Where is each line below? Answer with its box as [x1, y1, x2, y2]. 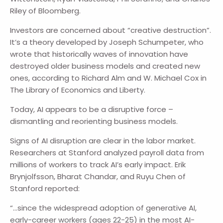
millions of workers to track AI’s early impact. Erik [10, 159, 186, 170]
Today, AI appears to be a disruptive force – [10, 104, 174, 115]
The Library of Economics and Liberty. [10, 85, 146, 96]
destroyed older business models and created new [10, 61, 201, 72]
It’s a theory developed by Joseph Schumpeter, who [10, 37, 204, 48]
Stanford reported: [10, 183, 80, 194]
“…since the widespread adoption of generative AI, [10, 203, 197, 214]
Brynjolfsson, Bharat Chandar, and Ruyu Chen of [10, 171, 186, 182]
